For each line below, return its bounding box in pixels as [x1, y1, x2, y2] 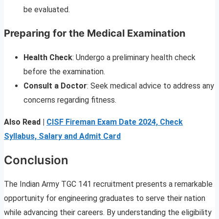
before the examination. [23, 67, 105, 77]
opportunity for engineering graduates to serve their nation [4, 194, 205, 203]
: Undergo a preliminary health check [72, 53, 196, 63]
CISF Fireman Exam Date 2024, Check [46, 117, 183, 127]
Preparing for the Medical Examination [4, 27, 185, 40]
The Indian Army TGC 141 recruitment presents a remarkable [4, 179, 213, 189]
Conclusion [4, 153, 68, 168]
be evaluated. [23, 5, 70, 15]
